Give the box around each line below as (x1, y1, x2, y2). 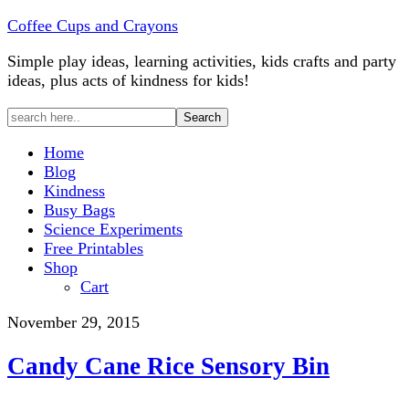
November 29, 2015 (7, 313, 140, 331)
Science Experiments (44, 220, 183, 238)
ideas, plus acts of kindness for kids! (7, 71, 249, 89)
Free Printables (44, 239, 143, 257)
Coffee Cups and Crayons (7, 16, 178, 35)
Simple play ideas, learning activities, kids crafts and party (7, 52, 396, 70)
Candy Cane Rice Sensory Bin (7, 352, 330, 381)
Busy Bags (44, 201, 115, 219)
